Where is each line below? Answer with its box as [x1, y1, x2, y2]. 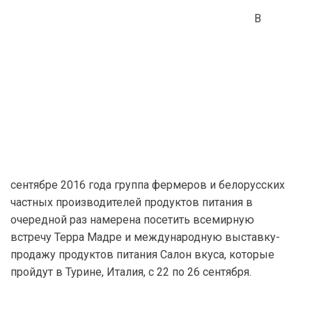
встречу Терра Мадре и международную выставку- [10, 231, 280, 244]
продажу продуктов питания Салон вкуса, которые [10, 248, 274, 261]
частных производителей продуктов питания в [10, 196, 253, 209]
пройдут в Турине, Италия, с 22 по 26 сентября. [10, 265, 251, 279]
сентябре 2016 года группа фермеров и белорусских [10, 178, 285, 192]
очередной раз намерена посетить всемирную [10, 213, 254, 226]
